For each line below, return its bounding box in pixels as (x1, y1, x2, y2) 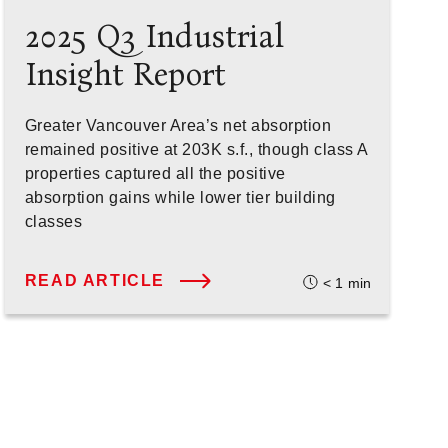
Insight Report (24, 55, 227, 94)
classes (24, 213, 83, 230)
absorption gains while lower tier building (24, 189, 336, 206)
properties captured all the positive (24, 165, 286, 182)
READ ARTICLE (24, 272, 165, 289)
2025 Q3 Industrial (24, 17, 284, 56)
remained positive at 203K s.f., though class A (24, 141, 368, 158)
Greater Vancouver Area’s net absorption (24, 117, 332, 134)
